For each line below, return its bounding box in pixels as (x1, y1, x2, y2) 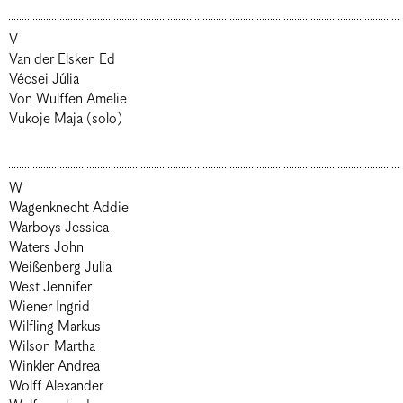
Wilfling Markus (9, 318, 101, 336)
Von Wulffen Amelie (9, 91, 127, 108)
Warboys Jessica (9, 219, 109, 237)
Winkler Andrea (9, 358, 100, 375)
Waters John (9, 239, 84, 256)
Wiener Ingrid (9, 299, 90, 316)
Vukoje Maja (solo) (9, 111, 122, 128)
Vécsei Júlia (9, 71, 79, 88)
